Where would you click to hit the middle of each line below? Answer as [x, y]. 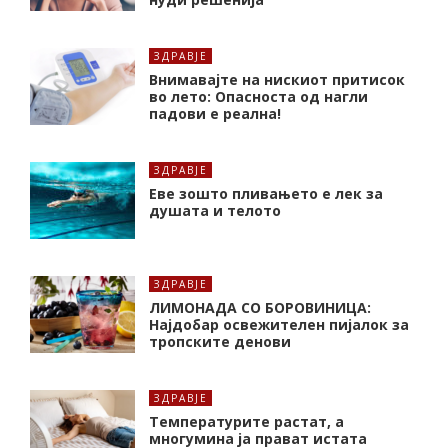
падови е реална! [215, 113]
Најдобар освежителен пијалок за [279, 324]
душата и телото [215, 210]
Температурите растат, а [246, 421]
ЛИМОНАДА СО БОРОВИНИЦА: [260, 307]
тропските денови [220, 341]
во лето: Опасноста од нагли [258, 96]
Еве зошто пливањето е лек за [266, 193]
